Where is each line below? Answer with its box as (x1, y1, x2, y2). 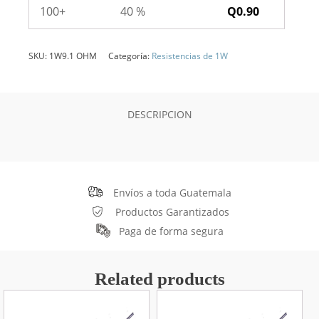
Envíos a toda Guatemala (113, 186, 231, 199)
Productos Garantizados (115, 205, 229, 219)
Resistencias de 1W (152, 50, 228, 62)
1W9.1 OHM (49, 50, 97, 62)
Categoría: (108, 50, 152, 62)
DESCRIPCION (127, 108, 192, 121)
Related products (94, 269, 225, 288)
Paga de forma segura (118, 224, 224, 238)
